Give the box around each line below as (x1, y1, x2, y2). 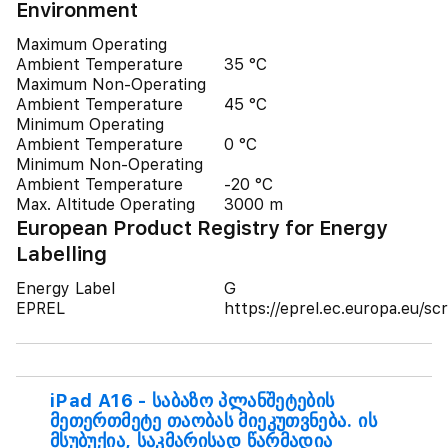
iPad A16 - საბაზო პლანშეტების (50, 390, 335, 411)
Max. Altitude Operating (16, 195, 195, 214)
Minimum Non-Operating (16, 155, 203, 174)
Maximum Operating (16, 35, 167, 54)
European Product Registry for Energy (16, 216, 388, 240)
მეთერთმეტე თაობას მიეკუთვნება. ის (50, 410, 377, 431)
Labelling (16, 242, 107, 266)
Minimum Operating (16, 115, 164, 134)
